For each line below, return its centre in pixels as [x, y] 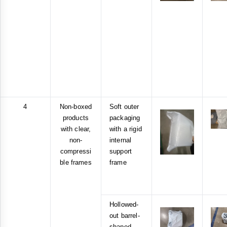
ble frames [76, 162]
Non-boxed [76, 106]
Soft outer [124, 106]
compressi [76, 151]
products [76, 118]
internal [121, 140]
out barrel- [125, 215]
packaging [125, 118]
